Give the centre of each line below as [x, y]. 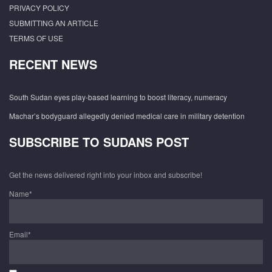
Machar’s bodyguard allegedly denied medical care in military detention [127, 116]
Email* [20, 234]
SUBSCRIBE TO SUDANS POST [99, 142]
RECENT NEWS [53, 64]
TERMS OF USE [36, 38]
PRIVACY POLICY [39, 8]
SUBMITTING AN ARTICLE [54, 23]
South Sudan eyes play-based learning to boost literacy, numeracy [118, 97]
